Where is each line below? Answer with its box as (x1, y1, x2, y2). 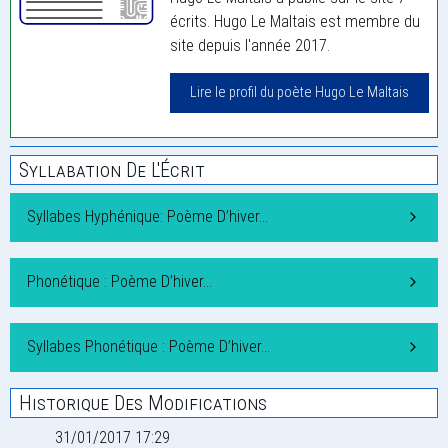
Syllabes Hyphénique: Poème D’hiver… (27, 207, 268, 227)
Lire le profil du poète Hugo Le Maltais (190, 84, 410, 102)
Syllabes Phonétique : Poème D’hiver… (27, 337, 270, 357)
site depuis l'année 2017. (170, 36, 331, 56)
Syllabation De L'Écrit (19, 158, 205, 183)
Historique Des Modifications (19, 391, 267, 416)
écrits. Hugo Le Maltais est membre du (170, 12, 421, 32)
